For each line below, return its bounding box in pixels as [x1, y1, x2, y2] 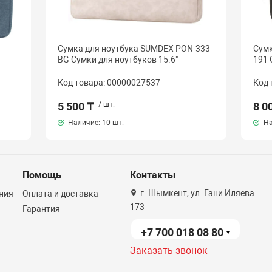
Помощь [22, 169, 61, 181]
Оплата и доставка [22, 189, 98, 199]
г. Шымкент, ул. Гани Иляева [138, 188, 255, 198]
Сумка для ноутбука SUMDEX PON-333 [58, 43, 211, 53]
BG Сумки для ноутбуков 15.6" [58, 54, 178, 64]
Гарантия [22, 204, 60, 214]
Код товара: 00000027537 [58, 77, 161, 87]
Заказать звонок [130, 245, 208, 256]
